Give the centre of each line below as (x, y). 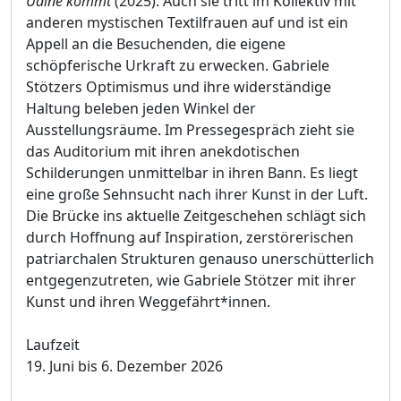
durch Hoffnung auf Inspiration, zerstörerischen (190, 238)
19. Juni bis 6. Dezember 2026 (124, 367)
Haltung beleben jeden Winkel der (141, 109)
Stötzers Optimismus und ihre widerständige (179, 87)
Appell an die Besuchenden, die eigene (156, 44)
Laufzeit (53, 345)
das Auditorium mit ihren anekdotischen (163, 152)
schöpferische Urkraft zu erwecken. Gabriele (178, 66)
